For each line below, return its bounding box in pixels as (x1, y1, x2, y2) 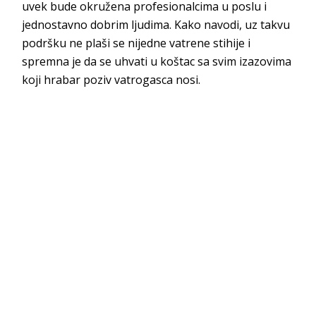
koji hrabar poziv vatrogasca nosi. (22, 71, 201, 87)
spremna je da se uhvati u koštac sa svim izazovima (22, 53, 292, 69)
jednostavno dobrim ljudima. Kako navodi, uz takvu (22, 16, 291, 32)
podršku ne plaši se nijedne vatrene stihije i (22, 35, 251, 51)
